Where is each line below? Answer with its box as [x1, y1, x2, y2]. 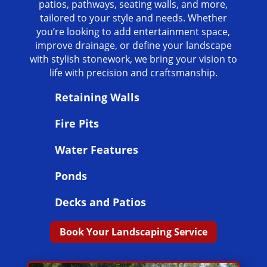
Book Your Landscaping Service [59, 225, 207, 239]
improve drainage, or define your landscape [35, 39, 232, 52]
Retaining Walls [54, 90, 139, 105]
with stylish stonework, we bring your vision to [29, 52, 237, 66]
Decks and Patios [54, 195, 146, 210]
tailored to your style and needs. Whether [39, 11, 227, 25]
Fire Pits [54, 116, 99, 131]
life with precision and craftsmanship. [49, 66, 218, 80]
